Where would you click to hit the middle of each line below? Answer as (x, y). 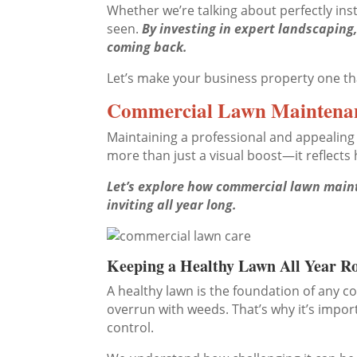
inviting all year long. (172, 205)
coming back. (147, 47)
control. (131, 328)
